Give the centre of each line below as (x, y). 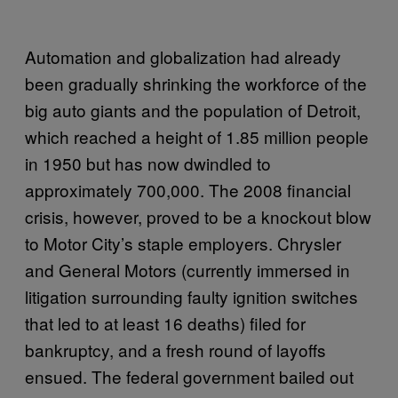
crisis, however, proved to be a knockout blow (198, 216)
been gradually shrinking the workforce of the (196, 83)
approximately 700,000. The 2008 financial (188, 190)
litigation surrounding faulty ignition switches (191, 296)
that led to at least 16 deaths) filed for (165, 323)
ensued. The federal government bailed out (189, 376)
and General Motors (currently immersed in (187, 270)
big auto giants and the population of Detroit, (193, 110)
